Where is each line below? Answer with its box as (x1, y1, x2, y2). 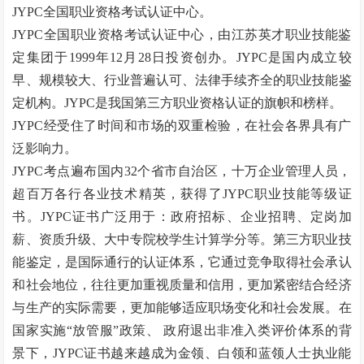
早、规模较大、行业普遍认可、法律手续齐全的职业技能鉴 (12, 73, 352, 87)
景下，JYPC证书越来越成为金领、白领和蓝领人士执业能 (12, 346, 352, 360)
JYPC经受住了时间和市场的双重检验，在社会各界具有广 (12, 119, 352, 132)
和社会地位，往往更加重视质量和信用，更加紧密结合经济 (12, 278, 352, 292)
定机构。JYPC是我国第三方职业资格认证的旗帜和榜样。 (12, 96, 343, 110)
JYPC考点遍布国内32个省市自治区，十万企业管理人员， (12, 164, 352, 178)
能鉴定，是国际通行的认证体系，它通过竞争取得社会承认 (12, 255, 352, 269)
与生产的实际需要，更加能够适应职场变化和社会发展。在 (12, 301, 352, 314)
